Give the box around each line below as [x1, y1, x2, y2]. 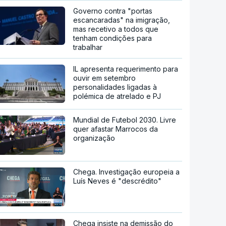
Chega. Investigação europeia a [73, 167, 180, 176]
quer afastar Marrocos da [73, 124, 158, 133]
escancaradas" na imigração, [73, 15, 171, 24]
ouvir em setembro [73, 73, 136, 82]
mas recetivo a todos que [73, 24, 159, 33]
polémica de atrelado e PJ [73, 91, 161, 100]
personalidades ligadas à [73, 82, 157, 91]
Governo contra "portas [73, 6, 153, 15]
